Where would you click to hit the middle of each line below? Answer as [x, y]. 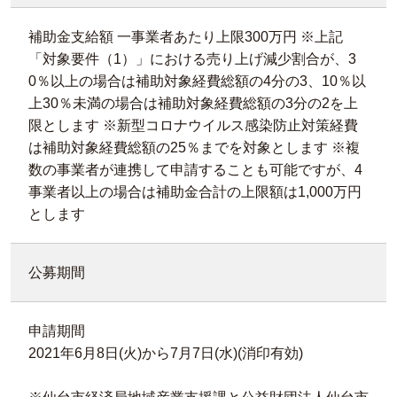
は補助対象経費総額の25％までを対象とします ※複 [194, 148]
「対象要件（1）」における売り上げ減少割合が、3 [192, 59]
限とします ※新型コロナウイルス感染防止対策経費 [193, 125]
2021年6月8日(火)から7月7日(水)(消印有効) [166, 353]
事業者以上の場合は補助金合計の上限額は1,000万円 [195, 192]
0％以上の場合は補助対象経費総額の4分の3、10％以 [197, 81]
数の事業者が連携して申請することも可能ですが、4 [195, 170]
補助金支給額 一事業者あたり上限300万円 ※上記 [186, 37]
